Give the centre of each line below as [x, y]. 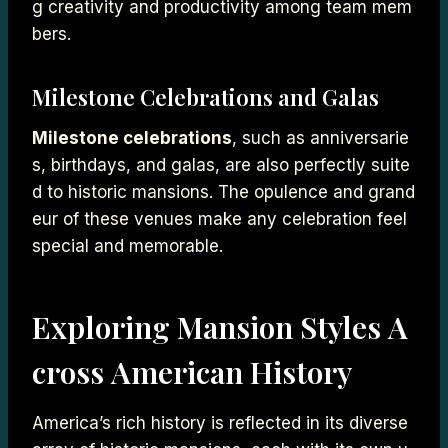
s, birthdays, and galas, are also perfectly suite [221, 164]
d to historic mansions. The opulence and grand [223, 191]
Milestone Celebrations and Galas [205, 96]
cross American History [192, 371]
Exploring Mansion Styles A [220, 326]
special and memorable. [127, 245]
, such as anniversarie [320, 137]
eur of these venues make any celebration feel [222, 218]
